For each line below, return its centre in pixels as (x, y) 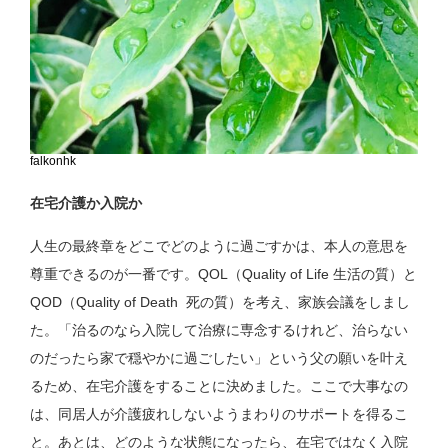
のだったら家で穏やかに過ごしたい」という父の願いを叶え (219, 357)
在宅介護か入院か (86, 202)
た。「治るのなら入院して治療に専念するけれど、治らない (219, 329)
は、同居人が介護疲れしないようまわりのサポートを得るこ (219, 413)
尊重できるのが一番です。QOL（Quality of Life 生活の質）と (224, 273)
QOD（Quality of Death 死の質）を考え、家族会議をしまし (220, 301)
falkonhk (53, 160)
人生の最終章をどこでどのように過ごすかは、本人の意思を (219, 245)
